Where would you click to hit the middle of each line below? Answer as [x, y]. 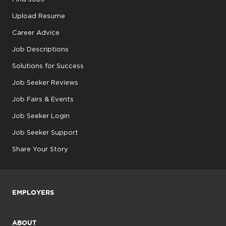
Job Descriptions [40, 49]
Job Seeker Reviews [45, 82]
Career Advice [36, 32]
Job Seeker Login [41, 116]
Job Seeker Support [45, 132]
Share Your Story [40, 149]
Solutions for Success [48, 66]
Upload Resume [39, 16]
